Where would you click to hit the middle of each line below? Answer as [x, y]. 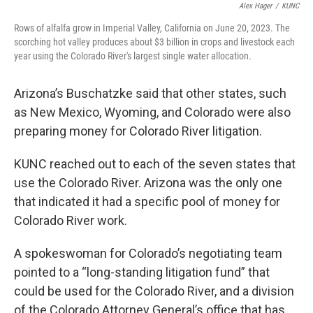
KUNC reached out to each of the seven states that [155, 164]
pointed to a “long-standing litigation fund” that [142, 272]
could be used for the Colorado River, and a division [154, 291]
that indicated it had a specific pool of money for [147, 202]
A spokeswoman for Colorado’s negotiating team [148, 253]
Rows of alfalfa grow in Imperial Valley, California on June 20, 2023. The [152, 28]
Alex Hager [255, 6]
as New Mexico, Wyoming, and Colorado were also [152, 112]
